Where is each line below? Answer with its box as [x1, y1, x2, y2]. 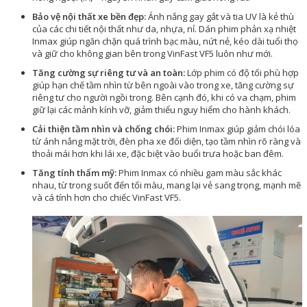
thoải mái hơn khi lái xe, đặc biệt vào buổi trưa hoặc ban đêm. [32, 147, 284, 160]
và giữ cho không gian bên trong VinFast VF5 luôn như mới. [32, 47, 273, 60]
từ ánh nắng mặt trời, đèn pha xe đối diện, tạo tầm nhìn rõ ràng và [32, 135, 301, 148]
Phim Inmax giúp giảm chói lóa [175, 123, 300, 136]
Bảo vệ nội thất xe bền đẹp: [32, 10, 146, 23]
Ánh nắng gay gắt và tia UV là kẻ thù [146, 10, 294, 23]
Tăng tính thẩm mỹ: [32, 167, 116, 180]
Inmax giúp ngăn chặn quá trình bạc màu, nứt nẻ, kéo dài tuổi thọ [32, 35, 298, 48]
